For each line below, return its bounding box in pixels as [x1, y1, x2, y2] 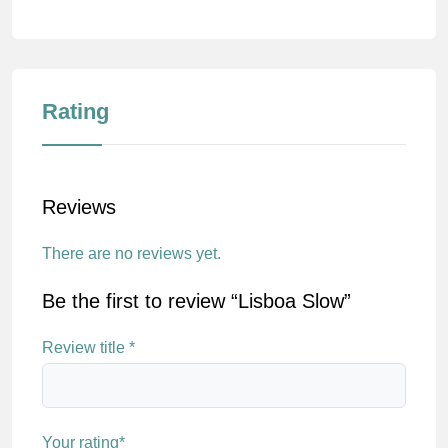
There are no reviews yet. [42, 245, 221, 263]
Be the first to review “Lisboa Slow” [42, 290, 351, 313]
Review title [42, 339, 129, 357]
